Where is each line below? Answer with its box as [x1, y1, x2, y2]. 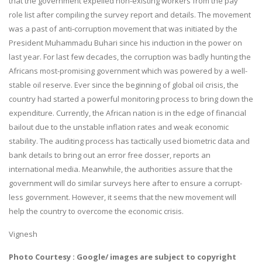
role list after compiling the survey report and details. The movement [9, 9, 251, 20]
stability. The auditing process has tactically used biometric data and [9, 135, 250, 146]
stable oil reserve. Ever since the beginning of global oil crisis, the [9, 79, 239, 90]
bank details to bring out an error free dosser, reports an [9, 149, 211, 160]
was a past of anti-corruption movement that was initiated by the [9, 23, 237, 34]
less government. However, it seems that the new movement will [9, 191, 236, 202]
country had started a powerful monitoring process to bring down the [9, 93, 253, 104]
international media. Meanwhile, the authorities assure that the [9, 163, 233, 174]
